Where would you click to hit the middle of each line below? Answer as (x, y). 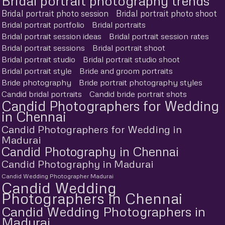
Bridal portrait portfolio (43, 24)
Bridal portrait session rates (159, 36)
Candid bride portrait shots (138, 94)
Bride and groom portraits (126, 71)
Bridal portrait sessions (43, 47)
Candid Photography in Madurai (78, 163)
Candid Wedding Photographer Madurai (58, 176)
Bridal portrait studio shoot (131, 59)
